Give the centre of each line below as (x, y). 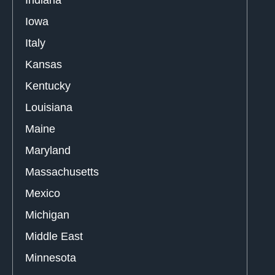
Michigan (47, 215)
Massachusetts (62, 172)
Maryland (48, 150)
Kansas (44, 64)
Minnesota (51, 258)
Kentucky (48, 86)
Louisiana (49, 107)
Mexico (43, 193)
